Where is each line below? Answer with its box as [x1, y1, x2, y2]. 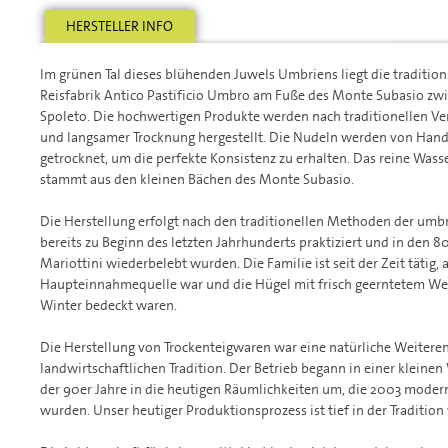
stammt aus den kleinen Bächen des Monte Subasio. [40, 169, 354, 188]
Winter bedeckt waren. [40, 295, 177, 314]
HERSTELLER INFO [66, 16, 174, 35]
